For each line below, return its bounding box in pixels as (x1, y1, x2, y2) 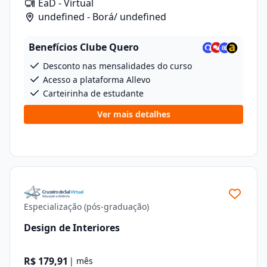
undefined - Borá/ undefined (36, 10, 166, 23)
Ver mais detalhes (97, 108, 170, 120)
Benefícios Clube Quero (29, 41, 139, 54)
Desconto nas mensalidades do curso (41, 60, 192, 72)
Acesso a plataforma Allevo (41, 74, 150, 85)
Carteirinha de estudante (41, 88, 144, 99)
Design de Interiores (24, 221, 120, 234)
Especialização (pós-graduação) (24, 201, 149, 212)
